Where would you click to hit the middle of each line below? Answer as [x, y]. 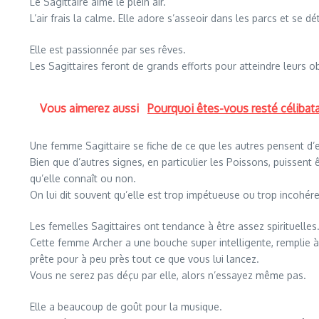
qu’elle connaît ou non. [83, 178]
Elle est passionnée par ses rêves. [108, 49]
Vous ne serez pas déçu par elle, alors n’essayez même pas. [168, 275]
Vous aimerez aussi [91, 108]
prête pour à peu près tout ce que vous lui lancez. [145, 259]
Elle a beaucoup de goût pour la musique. [126, 307]
